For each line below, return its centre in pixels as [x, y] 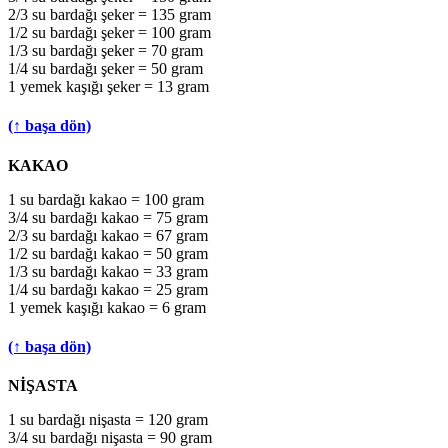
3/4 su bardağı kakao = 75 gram [108, 217]
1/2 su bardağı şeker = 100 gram [109, 33]
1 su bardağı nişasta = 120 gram [108, 420]
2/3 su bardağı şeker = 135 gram [109, 15]
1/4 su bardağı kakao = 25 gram [108, 289]
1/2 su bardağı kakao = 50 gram [108, 253]
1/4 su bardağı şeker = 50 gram [105, 69]
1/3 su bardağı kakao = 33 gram [108, 271]
